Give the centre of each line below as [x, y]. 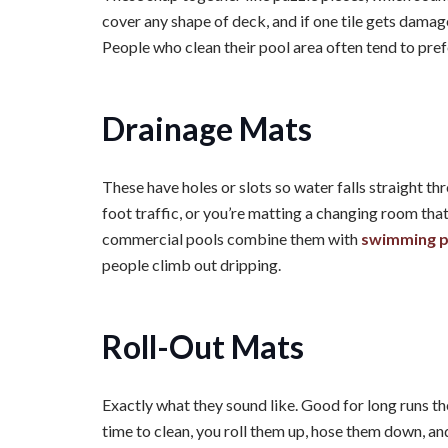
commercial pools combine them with [230, 238]
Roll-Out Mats [203, 346]
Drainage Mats [207, 128]
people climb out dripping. [191, 264]
